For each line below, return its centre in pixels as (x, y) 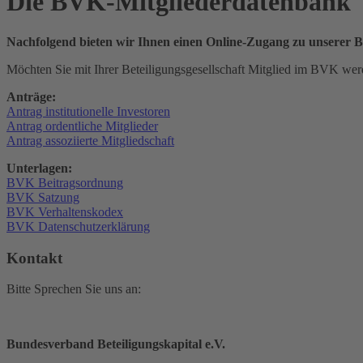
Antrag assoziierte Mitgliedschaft (90, 140)
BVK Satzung (43, 197)
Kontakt (34, 258)
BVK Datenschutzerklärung (78, 226)
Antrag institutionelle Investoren (88, 111)
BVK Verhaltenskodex (65, 211)
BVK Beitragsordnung (65, 182)
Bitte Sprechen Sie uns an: (74, 289)
